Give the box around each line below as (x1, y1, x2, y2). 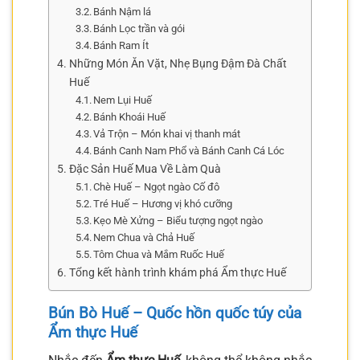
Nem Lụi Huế (93, 93, 153, 106)
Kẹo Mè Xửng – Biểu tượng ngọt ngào (93, 214, 264, 227)
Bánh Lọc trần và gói (93, 22, 186, 35)
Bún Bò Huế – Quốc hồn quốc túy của (48, 303, 301, 322)
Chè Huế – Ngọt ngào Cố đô (93, 180, 220, 193)
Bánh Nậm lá (93, 5, 152, 18)
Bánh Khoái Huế (93, 110, 166, 123)
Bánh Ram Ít (93, 39, 149, 51)
